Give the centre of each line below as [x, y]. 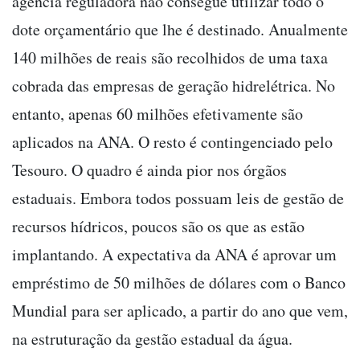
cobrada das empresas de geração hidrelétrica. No [174, 86]
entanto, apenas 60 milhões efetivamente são [157, 114]
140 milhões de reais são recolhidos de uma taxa [170, 58]
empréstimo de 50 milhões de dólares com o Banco [179, 283]
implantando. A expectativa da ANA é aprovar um [174, 255]
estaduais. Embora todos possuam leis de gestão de [178, 198]
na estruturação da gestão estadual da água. [152, 339]
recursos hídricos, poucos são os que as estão [158, 227]
